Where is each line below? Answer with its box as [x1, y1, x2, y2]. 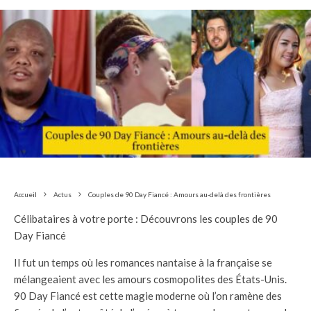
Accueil [14, 190, 37, 199]
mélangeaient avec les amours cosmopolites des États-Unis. [14, 272, 287, 285]
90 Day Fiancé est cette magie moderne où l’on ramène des [14, 289, 282, 302]
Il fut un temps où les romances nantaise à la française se [14, 255, 272, 269]
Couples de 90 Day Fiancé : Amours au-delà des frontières [88, 190, 271, 199]
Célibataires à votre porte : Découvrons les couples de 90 [14, 212, 278, 225]
